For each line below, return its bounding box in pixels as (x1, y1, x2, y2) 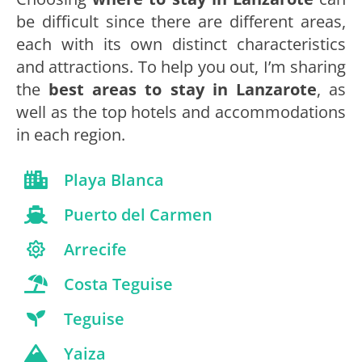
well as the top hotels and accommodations (16, 101, 346, 124)
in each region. (16, 124, 125, 146)
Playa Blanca (63, 168, 164, 191)
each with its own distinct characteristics (16, 33, 346, 56)
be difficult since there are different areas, (16, 11, 346, 33)
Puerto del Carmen (63, 203, 213, 225)
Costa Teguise (63, 272, 173, 295)
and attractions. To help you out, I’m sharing (16, 56, 346, 78)
